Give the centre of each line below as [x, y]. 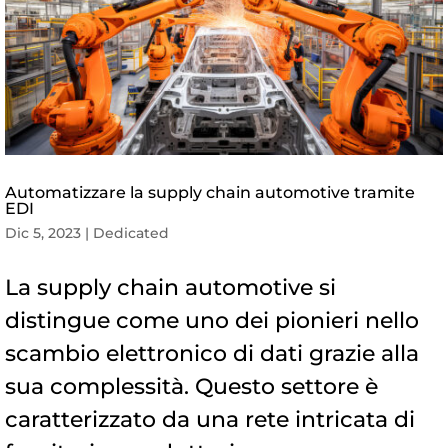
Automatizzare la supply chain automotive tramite [210, 192]
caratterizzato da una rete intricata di [210, 419]
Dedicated [131, 232]
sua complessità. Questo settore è [191, 386]
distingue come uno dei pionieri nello [212, 320]
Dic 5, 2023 [43, 232]
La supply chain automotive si [170, 287]
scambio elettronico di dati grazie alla [212, 353]
